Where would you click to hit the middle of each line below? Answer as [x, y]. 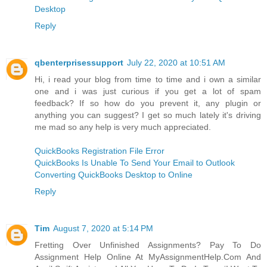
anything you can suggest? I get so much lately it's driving [148, 115]
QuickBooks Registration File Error [100, 151]
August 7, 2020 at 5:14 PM [103, 229]
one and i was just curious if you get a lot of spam [148, 91]
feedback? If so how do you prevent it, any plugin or [148, 103]
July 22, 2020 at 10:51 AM [176, 63]
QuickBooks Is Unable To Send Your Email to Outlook [135, 163]
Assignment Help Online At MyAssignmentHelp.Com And [148, 257]
